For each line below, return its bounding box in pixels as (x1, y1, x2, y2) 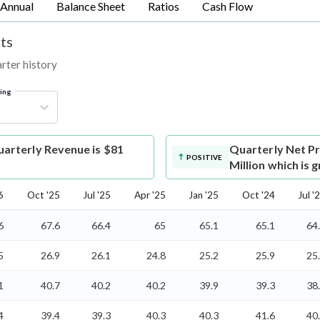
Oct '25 (27, 189, 60, 201)
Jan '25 (189, 189, 219, 201)
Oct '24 (242, 189, 275, 201)
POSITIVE (186, 152, 223, 161)
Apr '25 (134, 189, 166, 201)
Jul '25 (83, 189, 111, 201)
